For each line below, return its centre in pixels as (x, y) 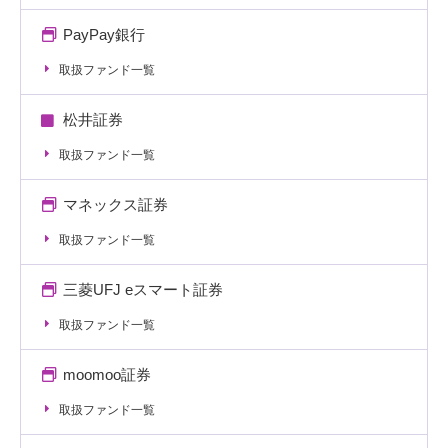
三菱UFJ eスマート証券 (142, 289)
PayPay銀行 (103, 34)
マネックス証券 (115, 204)
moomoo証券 (106, 374)
